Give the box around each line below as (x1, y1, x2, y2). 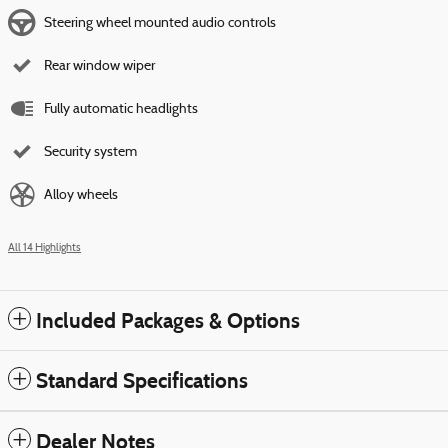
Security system (44, 144, 137, 160)
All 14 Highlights (8, 242, 81, 254)
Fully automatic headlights (44, 101, 198, 117)
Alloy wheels (44, 187, 118, 203)
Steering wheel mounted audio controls (44, 15, 276, 31)
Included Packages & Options (36, 307, 300, 334)
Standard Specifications (36, 367, 248, 394)
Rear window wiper (44, 58, 155, 74)
